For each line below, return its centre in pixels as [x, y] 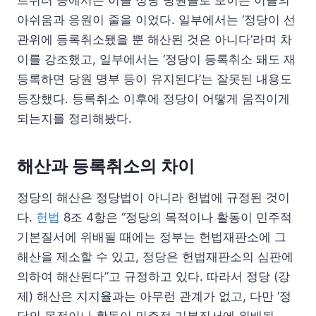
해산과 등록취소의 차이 [106, 166]
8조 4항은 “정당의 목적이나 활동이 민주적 [176, 217]
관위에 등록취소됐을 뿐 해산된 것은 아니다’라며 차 [154, 39]
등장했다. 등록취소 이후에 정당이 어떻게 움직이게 [153, 98]
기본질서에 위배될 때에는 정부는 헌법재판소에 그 [152, 237]
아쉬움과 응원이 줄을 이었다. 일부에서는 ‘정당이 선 [156, 19]
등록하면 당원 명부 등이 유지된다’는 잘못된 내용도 [154, 79]
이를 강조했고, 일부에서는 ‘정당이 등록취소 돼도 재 [156, 59]
